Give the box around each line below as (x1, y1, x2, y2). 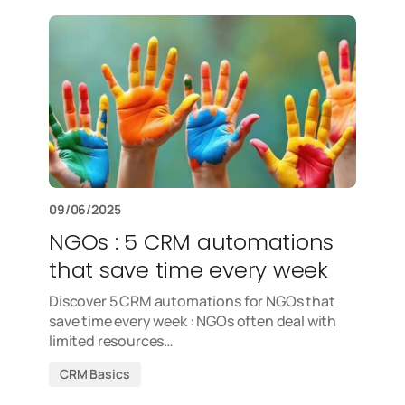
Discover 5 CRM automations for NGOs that (49, 291, 335, 311)
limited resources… (49, 331, 174, 351)
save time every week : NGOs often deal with (49, 311, 337, 331)
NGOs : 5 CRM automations (49, 227, 334, 257)
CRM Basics (60, 365, 130, 382)
